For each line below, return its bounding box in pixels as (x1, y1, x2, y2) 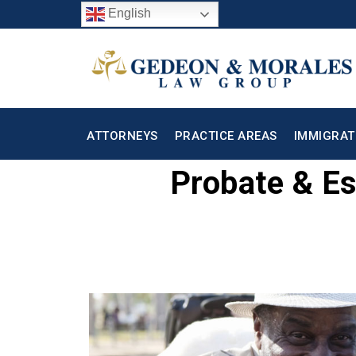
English (105, 6, 151, 21)
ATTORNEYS (87, 129, 158, 143)
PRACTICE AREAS (174, 129, 277, 143)
